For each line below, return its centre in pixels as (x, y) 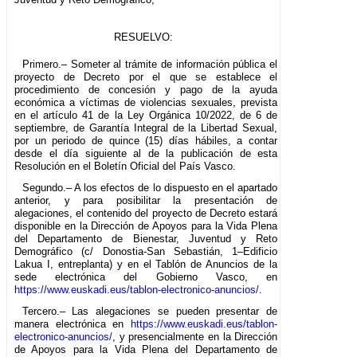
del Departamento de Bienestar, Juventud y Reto (146, 238)
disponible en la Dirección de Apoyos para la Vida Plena (146, 226)
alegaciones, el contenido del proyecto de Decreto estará (146, 213)
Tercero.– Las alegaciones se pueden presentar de (150, 311)
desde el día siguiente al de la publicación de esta (146, 153)
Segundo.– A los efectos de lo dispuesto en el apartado (150, 187)
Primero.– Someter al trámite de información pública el (150, 64)
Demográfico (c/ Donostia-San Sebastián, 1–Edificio (146, 251)
